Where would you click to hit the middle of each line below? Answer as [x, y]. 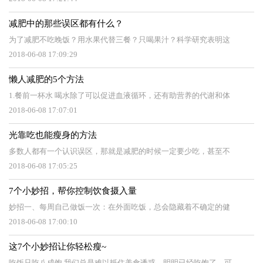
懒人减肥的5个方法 [46, 79]
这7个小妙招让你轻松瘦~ [58, 247]
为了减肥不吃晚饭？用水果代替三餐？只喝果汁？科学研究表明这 [119, 40]
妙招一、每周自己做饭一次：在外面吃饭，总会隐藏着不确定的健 [119, 207]
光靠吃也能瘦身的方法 [53, 135]
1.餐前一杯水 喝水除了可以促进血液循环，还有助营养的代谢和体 [119, 95]
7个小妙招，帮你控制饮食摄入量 [73, 191]
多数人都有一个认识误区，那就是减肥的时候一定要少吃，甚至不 [119, 151]
